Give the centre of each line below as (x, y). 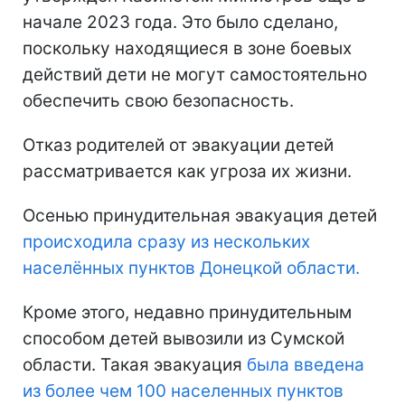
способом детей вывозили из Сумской (184, 339)
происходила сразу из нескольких (166, 242)
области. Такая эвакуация (135, 365)
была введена (306, 365)
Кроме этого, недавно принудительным (187, 313)
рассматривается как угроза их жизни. (187, 172)
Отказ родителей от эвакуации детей (178, 146)
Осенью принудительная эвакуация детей (200, 216)
